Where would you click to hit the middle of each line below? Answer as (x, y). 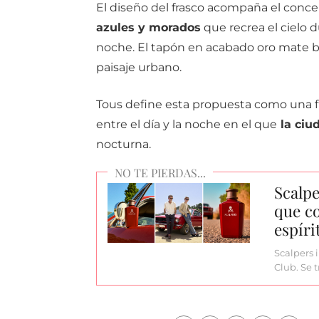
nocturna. (123, 145)
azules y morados (148, 28)
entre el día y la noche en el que (186, 125)
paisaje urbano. (138, 68)
